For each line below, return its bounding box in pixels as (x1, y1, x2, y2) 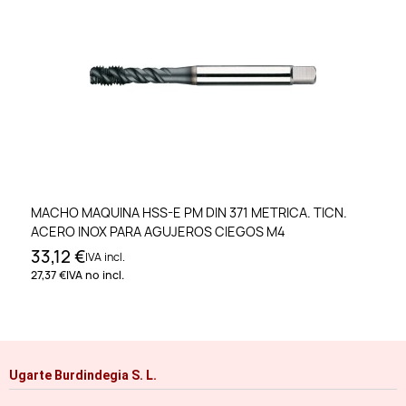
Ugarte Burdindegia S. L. (9, 367, 157, 382)
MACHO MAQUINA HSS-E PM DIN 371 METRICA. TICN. (31, 204, 347, 222)
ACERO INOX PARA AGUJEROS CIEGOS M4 (31, 223, 285, 241)
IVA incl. (85, 249, 125, 266)
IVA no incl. (66, 267, 124, 284)
